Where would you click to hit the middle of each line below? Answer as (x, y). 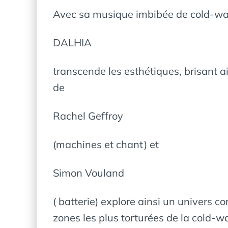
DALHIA (72, 42)
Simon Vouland (89, 173)
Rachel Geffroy (88, 116)
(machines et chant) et (106, 144)
